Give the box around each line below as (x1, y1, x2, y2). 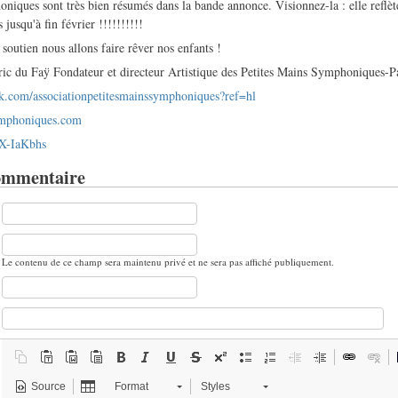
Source (31, 379, 67, 393)
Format (115, 379, 149, 393)
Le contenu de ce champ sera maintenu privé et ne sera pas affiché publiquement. (2, 254, 335, 268)
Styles (201, 379, 231, 393)
